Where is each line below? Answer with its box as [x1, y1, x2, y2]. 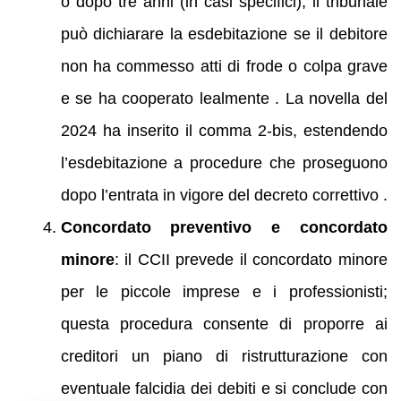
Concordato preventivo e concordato [60, 218, 388, 237]
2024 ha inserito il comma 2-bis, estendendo [60, 122, 388, 141]
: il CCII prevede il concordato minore [114, 251, 388, 269]
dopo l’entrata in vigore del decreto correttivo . [60, 186, 388, 205]
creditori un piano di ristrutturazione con [60, 347, 388, 366]
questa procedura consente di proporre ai [60, 315, 388, 334]
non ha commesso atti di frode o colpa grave [60, 57, 388, 76]
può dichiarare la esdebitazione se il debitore [60, 25, 388, 44]
